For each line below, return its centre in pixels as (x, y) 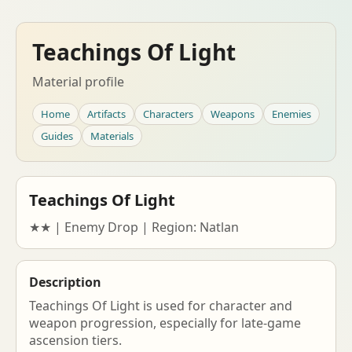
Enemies (291, 114)
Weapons (233, 114)
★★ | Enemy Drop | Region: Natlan (134, 227)
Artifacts (106, 114)
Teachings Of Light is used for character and (161, 306)
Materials (112, 136)
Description (65, 282)
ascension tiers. (75, 340)
